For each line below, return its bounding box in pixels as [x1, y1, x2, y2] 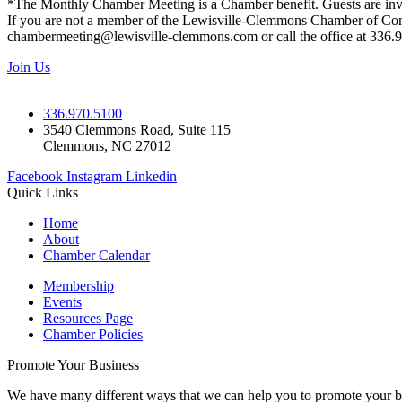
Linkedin [126, 169, 177, 185]
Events [43, 294, 82, 310]
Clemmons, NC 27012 [43, 138, 171, 154]
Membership [43, 278, 114, 294]
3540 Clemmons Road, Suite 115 [43, 122, 231, 138]
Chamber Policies [43, 327, 143, 343]
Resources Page [43, 310, 133, 327]
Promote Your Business [7, 357, 139, 373]
